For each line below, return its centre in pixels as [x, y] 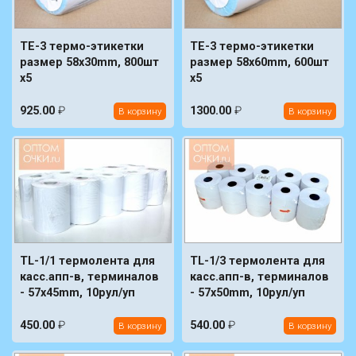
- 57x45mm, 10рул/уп [77, 293]
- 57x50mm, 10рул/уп [248, 293]
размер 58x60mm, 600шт [259, 62]
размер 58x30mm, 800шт [89, 62]
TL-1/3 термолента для [257, 261]
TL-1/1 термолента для [87, 261]
